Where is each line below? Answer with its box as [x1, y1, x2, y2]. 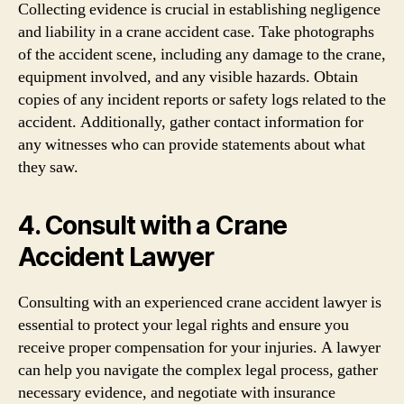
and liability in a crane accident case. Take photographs [18, 22, 374, 42]
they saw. [18, 157, 78, 178]
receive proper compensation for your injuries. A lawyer [18, 337, 381, 358]
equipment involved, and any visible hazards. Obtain [18, 67, 358, 87]
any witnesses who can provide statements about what [18, 134, 365, 155]
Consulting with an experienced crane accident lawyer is [18, 292, 381, 313]
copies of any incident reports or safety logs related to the [18, 89, 386, 110]
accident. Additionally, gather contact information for [18, 112, 363, 133]
